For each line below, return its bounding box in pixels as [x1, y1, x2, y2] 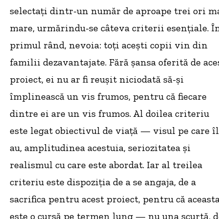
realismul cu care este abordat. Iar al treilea [10, 159, 202, 171]
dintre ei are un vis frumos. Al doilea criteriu [10, 108, 209, 120]
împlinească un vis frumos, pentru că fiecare [10, 90, 207, 103]
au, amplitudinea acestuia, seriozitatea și [10, 142, 191, 154]
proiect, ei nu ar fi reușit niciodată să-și [10, 73, 184, 86]
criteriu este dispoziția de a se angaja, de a [10, 176, 196, 188]
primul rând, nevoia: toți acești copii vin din [10, 39, 208, 51]
